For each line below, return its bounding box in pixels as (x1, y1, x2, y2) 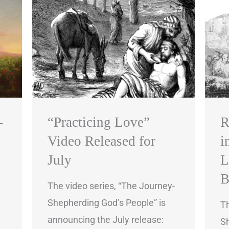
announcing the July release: (47, 214, 164, 225)
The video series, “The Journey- (47, 180, 175, 191)
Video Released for (47, 133, 155, 149)
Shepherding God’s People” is (47, 197, 166, 208)
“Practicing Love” (47, 114, 150, 130)
